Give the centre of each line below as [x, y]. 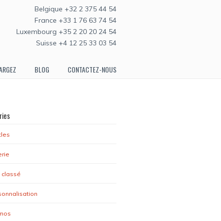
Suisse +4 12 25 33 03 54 [76, 43]
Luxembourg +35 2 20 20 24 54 [66, 32]
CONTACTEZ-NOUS [92, 69]
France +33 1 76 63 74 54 [75, 20]
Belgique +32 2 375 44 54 [75, 9]
